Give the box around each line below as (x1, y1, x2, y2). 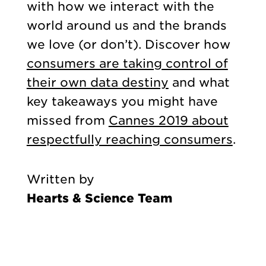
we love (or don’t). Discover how (26, 37, 230, 52)
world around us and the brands (26, 18, 227, 33)
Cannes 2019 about (108, 113, 229, 128)
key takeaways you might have (26, 94, 218, 109)
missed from (26, 113, 109, 128)
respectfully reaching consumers (26, 132, 233, 147)
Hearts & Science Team (26, 191, 172, 206)
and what (168, 75, 230, 90)
